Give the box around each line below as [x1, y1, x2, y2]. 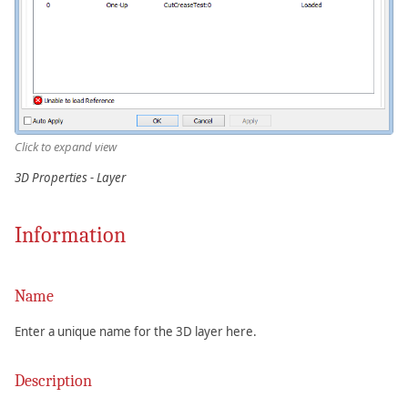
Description [15, 371, 92, 391]
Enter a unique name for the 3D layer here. [15, 322, 257, 340]
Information [15, 221, 126, 248]
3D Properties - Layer [15, 168, 126, 186]
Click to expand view [15, 138, 117, 155]
